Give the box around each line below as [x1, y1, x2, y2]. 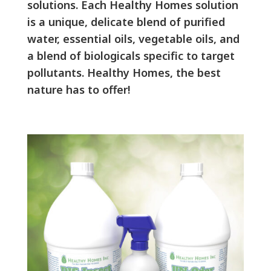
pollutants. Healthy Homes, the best [27, 65, 221, 80]
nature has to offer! [27, 82, 133, 97]
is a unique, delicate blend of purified [27, 15, 225, 30]
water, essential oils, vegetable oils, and [27, 31, 240, 47]
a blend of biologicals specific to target [27, 48, 235, 64]
